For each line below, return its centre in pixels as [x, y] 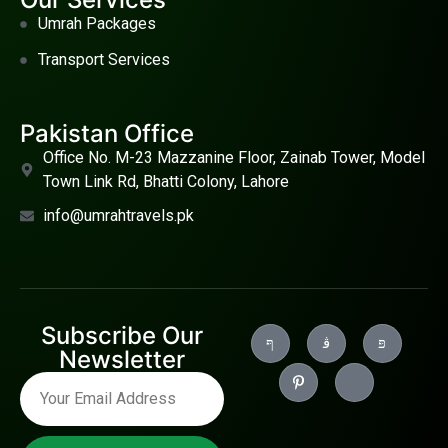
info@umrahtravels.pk [118, 216]
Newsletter [122, 360]
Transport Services [103, 60]
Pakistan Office [107, 134]
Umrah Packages [96, 24]
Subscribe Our [122, 336]
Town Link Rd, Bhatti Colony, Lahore [165, 182]
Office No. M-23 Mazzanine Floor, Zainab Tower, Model [233, 158]
